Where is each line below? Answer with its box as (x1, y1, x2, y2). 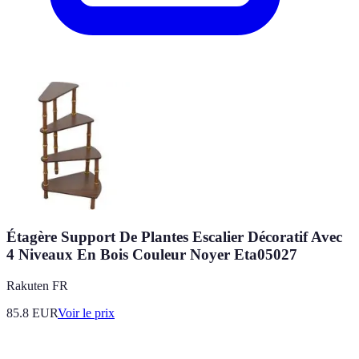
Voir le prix (58, 305, 115, 320)
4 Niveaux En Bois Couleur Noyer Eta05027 (6, 245, 297, 263)
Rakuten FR (6, 278, 68, 292)
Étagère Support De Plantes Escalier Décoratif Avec (6, 228, 342, 245)
